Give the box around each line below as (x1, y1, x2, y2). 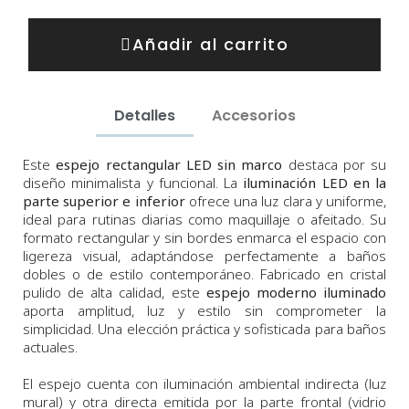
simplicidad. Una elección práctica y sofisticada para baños (23, 319, 386, 338)
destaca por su (282, 154, 386, 173)
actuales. (23, 337, 78, 356)
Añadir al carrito (131, 32, 288, 56)
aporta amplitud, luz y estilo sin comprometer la (23, 300, 386, 320)
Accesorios (211, 104, 296, 126)
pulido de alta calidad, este (23, 282, 206, 301)
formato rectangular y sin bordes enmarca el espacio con (23, 227, 386, 246)
